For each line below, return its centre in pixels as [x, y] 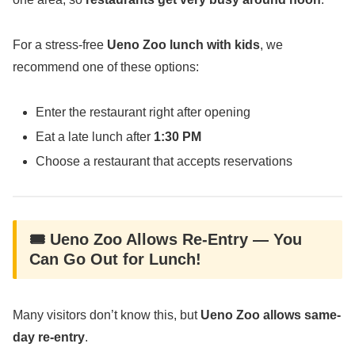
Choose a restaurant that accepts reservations [164, 162]
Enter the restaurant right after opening [143, 112]
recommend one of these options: [106, 67]
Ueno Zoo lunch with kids [183, 44]
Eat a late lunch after [95, 136]
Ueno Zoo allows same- [271, 315]
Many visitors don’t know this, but [107, 315]
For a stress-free [60, 44]
